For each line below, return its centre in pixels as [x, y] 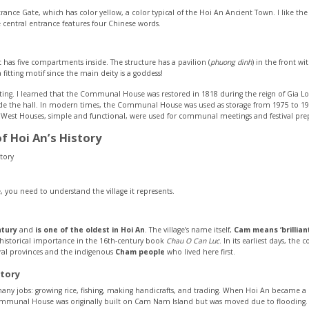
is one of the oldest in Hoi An [90, 230]
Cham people [140, 252]
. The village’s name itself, [189, 230]
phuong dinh [231, 62]
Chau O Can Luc [193, 241]
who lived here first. [200, 252]
